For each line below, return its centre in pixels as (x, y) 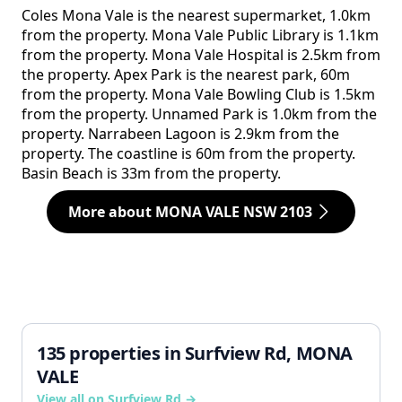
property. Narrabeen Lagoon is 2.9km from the (180, 134)
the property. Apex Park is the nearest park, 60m (186, 75)
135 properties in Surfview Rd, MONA (195, 354)
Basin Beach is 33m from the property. (151, 174)
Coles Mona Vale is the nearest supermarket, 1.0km (196, 16)
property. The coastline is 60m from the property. (188, 154)
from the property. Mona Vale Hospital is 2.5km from (201, 55)
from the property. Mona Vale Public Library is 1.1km (200, 35)
